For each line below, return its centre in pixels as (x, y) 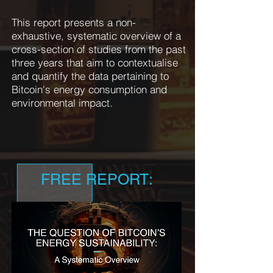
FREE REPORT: (97, 179)
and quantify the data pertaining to (90, 76)
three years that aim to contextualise (95, 62)
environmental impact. (64, 103)
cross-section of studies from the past (99, 49)
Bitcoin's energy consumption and (89, 89)
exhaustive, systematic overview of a (96, 36)
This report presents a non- (74, 22)
